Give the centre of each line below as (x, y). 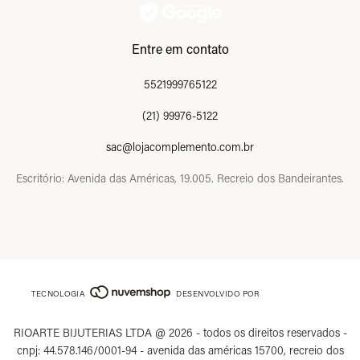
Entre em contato (180, 48)
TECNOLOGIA (58, 293)
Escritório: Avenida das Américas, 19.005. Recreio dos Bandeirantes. (180, 178)
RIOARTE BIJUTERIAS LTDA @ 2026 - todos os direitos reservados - (180, 332)
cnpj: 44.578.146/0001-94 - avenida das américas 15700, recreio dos (180, 350)
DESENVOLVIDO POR (217, 293)
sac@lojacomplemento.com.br (180, 146)
